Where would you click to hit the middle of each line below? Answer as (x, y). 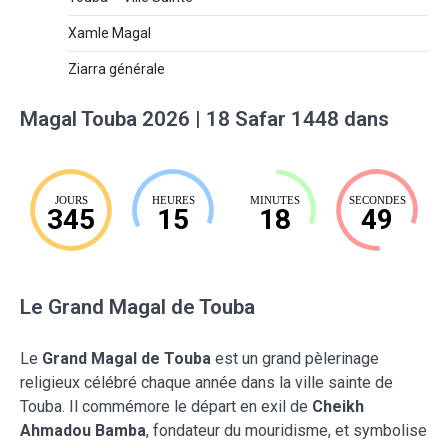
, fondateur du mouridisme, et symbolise (286, 430)
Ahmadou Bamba (83, 430)
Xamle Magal (109, 32)
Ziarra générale (116, 68)
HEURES (173, 199)
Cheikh (338, 406)
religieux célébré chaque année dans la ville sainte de (206, 382)
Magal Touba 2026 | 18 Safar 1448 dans (204, 118)
